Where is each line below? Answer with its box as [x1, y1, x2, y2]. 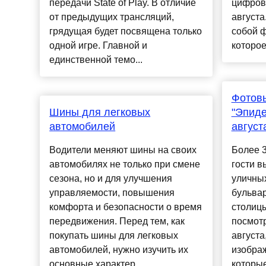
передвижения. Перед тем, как [49, 216, 185, 227]
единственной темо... [49, 55, 143, 65]
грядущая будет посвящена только [49, 26, 202, 37]
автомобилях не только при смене [49, 159, 201, 170]
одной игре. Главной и [49, 40, 148, 51]
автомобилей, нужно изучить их [49, 245, 189, 255]
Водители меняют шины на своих [49, 145, 197, 156]
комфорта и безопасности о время [49, 202, 202, 213]
